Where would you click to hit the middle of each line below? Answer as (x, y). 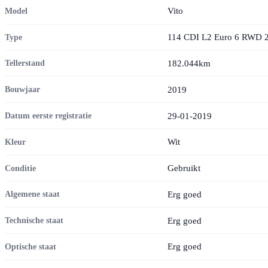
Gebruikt (184, 168)
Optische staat (31, 246)
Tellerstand (25, 63)
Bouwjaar (22, 89)
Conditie (20, 168)
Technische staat (34, 220)
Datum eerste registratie (48, 116)
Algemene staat (32, 194)
